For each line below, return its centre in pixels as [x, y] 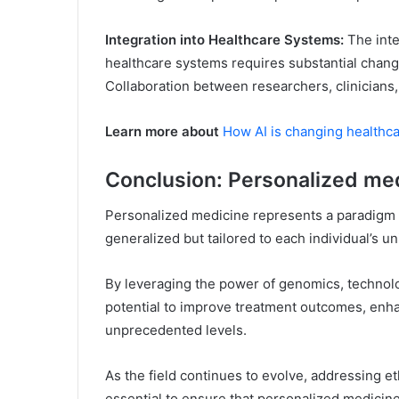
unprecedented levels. [176, 330]
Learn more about [162, 131]
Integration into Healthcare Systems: [224, 39]
